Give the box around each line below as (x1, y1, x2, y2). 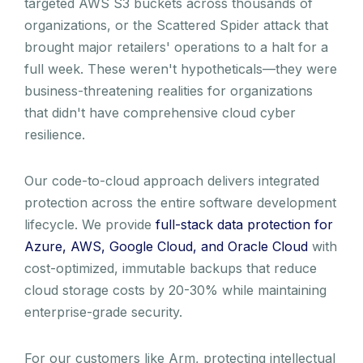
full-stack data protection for (156, 216, 333, 233)
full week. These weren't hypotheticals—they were (24, 60, 337, 77)
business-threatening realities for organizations (24, 82, 313, 99)
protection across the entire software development (24, 194, 336, 211)
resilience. (24, 126, 85, 143)
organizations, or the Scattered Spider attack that (24, 16, 328, 33)
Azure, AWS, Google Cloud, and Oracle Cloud (24, 237, 308, 254)
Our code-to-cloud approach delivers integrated (24, 172, 319, 189)
